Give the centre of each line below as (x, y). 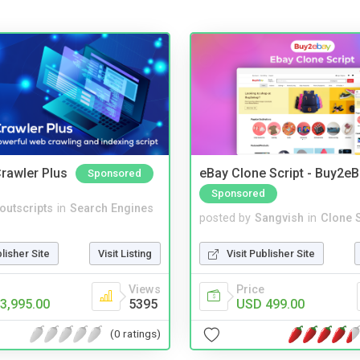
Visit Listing (125, 253)
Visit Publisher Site (271, 253)
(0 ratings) (135, 334)
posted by (225, 218)
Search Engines (112, 208)
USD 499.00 (270, 304)
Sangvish (279, 218)
